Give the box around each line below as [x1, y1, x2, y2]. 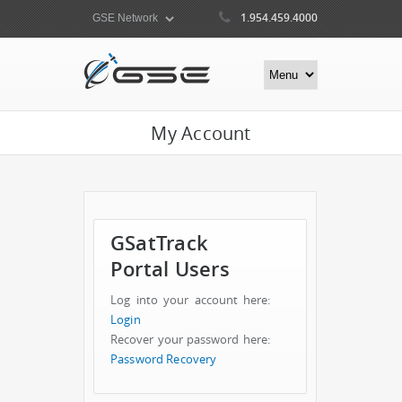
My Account [151, 121, 251, 144]
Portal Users [110, 256, 230, 282]
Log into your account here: [110, 293, 270, 308]
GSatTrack [110, 230, 208, 256]
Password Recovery [110, 352, 217, 367]
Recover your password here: [110, 332, 270, 347]
